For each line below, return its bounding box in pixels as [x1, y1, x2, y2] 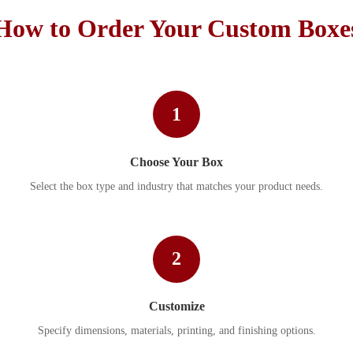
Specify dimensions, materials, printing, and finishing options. [37, 324, 316, 336]
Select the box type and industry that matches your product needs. [30, 180, 323, 192]
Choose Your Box [130, 154, 223, 169]
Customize [148, 299, 205, 313]
